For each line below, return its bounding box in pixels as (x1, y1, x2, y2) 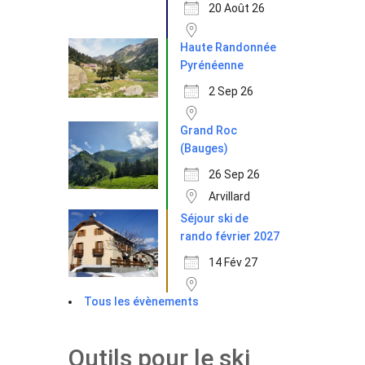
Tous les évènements (83, 295, 199, 308)
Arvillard (208, 190, 250, 203)
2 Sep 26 (208, 85, 253, 98)
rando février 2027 (179, 230, 279, 243)
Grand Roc (179, 124, 237, 137)
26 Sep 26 (208, 168, 260, 181)
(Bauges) (179, 142, 228, 155)
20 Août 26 (208, 2, 265, 15)
